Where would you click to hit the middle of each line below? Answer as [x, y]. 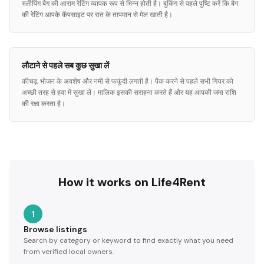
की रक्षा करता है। [44, 104]
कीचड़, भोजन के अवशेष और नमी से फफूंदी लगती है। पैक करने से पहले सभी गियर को [128, 81]
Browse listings [55, 229]
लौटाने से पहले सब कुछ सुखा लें [65, 65]
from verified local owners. [69, 252]
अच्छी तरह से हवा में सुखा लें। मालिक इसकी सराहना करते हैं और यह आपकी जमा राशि [129, 93]
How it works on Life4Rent [132, 182]
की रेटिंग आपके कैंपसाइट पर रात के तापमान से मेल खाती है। [97, 15]
